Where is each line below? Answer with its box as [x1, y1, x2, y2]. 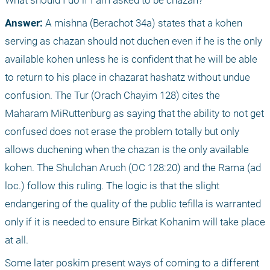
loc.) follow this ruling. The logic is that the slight [5, 180, 219, 192]
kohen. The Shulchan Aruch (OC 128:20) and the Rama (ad [5, 162, 261, 174]
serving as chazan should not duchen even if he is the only [5, 35, 262, 48]
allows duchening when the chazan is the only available [5, 143, 249, 156]
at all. [5, 234, 31, 246]
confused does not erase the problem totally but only [5, 125, 239, 138]
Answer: [5, 17, 43, 30]
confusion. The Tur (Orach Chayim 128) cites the [5, 89, 220, 102]
